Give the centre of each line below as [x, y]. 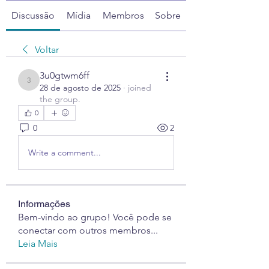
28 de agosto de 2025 [80, 88]
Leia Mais [38, 243]
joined [140, 88]
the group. [60, 99]
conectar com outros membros [84, 230]
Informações [44, 204]
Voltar [47, 50]
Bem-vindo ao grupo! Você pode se [95, 217]
